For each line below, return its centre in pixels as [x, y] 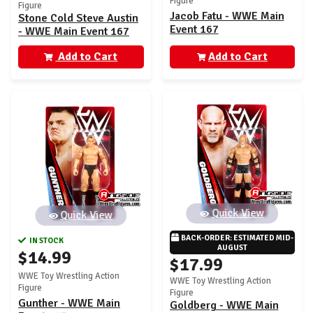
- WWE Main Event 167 [74, 31]
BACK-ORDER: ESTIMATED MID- [237, 237]
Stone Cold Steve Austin [78, 18]
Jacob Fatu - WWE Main [227, 16]
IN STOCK [46, 240]
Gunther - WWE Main [69, 303]
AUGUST [232, 247]
